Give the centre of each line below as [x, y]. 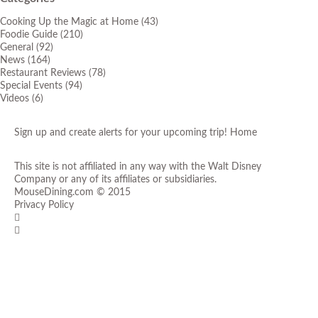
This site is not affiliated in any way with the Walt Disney [138, 166]
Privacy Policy [44, 205]
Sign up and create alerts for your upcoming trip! [122, 132]
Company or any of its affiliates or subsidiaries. [115, 179]
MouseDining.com [54, 192]
